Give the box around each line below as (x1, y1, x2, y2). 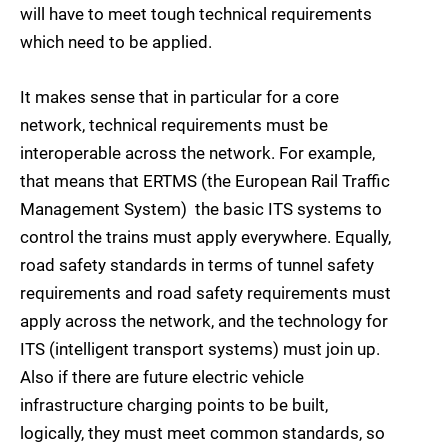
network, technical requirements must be (20, 114, 328, 135)
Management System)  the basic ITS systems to (20, 198, 382, 219)
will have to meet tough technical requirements (20, 4, 372, 25)
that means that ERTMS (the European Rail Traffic (20, 170, 390, 191)
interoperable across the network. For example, (20, 142, 375, 163)
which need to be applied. (20, 32, 212, 53)
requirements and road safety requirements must (20, 282, 391, 303)
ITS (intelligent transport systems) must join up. (20, 338, 380, 359)
